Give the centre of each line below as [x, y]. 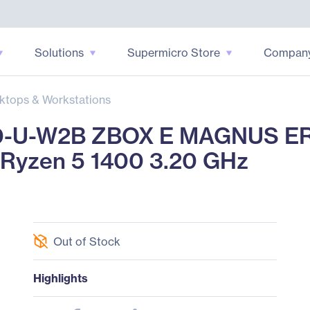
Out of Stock [86, 241]
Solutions [59, 52]
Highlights [60, 278]
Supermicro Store [173, 52]
